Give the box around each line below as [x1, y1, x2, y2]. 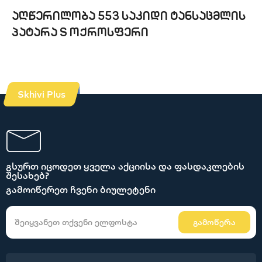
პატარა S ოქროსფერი [12, 27, 149, 39]
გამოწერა [193, 217, 236, 227]
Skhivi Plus [18, 88, 65, 100]
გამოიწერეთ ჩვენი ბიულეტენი [6, 184, 156, 195]
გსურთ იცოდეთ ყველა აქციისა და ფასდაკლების [6, 160, 244, 172]
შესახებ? [6, 170, 49, 181]
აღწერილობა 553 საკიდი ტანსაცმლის [12, 11, 246, 23]
